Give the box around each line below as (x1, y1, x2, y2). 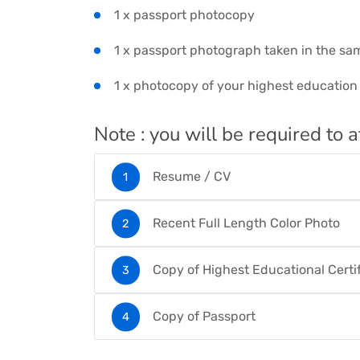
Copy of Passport (153, 309, 256, 325)
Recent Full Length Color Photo (153, 215, 340, 231)
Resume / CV (153, 169, 231, 185)
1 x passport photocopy (114, 7, 255, 23)
